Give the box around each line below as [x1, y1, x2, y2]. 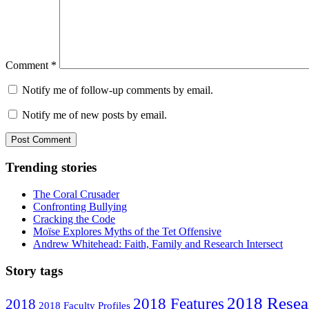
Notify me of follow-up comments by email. [22, 84, 213, 97]
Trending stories [6, 160, 97, 175]
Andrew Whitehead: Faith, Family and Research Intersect [33, 237, 283, 250]
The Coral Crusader [33, 188, 119, 200]
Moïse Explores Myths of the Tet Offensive [33, 225, 221, 237]
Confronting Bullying [33, 200, 127, 212]
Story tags [6, 263, 63, 278]
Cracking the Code [33, 212, 115, 225]
